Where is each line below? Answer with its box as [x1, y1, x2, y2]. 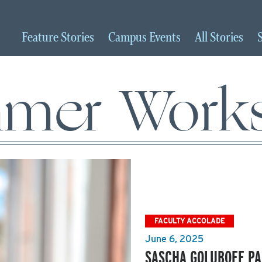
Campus [108, 29, 149, 46]
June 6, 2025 [145, 233, 204, 244]
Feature [22, 29, 61, 46]
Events [149, 29, 181, 46]
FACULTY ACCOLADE [154, 216, 225, 225]
